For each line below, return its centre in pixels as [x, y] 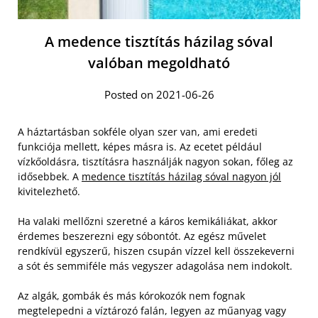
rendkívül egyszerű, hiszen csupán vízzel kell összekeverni [156, 251]
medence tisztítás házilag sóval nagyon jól [181, 177]
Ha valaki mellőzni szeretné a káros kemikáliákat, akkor [148, 221]
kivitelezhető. [49, 192]
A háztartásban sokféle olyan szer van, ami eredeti [138, 132]
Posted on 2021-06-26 [159, 95]
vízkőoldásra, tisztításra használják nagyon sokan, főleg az [155, 162]
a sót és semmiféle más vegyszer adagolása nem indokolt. [155, 266]
